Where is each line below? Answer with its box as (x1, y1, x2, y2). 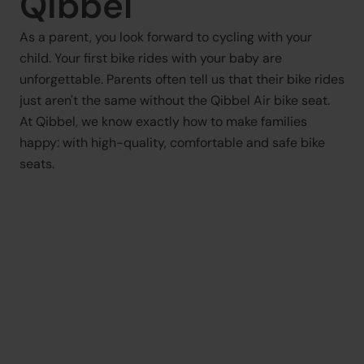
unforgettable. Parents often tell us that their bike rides (19, 70, 344, 88)
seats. (19, 154, 54, 172)
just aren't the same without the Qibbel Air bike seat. (19, 91, 330, 109)
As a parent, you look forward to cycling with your (19, 28, 312, 45)
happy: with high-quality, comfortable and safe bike (19, 133, 325, 151)
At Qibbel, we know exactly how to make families (19, 112, 307, 130)
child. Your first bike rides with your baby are (19, 49, 282, 67)
